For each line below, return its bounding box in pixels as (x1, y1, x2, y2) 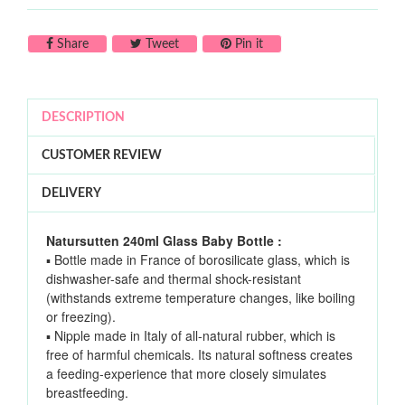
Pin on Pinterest (262, 36, 350, 50)
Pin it (235, 37, 263, 51)
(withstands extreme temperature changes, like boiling (46, 288, 355, 307)
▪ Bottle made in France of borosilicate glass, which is (46, 250, 350, 269)
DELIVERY (42, 187, 101, 201)
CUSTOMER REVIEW (42, 149, 162, 163)
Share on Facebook (88, 36, 194, 50)
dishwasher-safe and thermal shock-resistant (46, 269, 301, 288)
